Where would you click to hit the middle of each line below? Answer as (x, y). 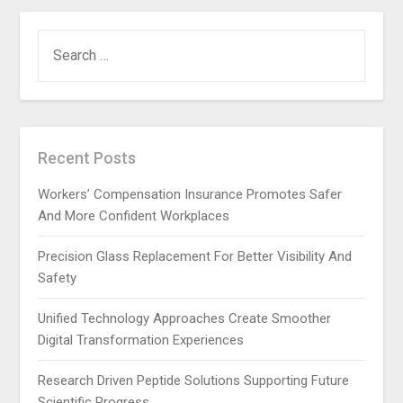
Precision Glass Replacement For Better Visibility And (195, 256)
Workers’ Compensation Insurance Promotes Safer (190, 194)
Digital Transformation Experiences (141, 340)
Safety (58, 278)
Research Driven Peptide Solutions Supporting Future (194, 380)
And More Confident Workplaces (134, 215)
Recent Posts (87, 157)
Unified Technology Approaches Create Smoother (185, 318)
